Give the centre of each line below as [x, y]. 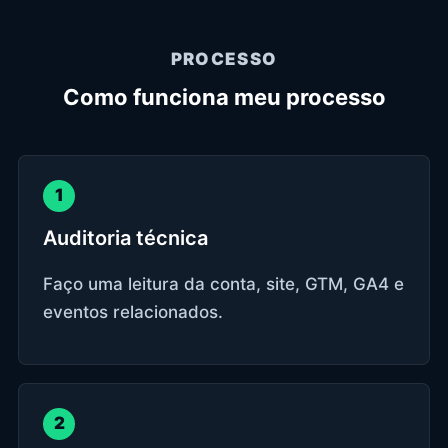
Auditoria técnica [125, 237]
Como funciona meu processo [224, 96]
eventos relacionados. [133, 311]
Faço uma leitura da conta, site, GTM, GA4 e [223, 283]
